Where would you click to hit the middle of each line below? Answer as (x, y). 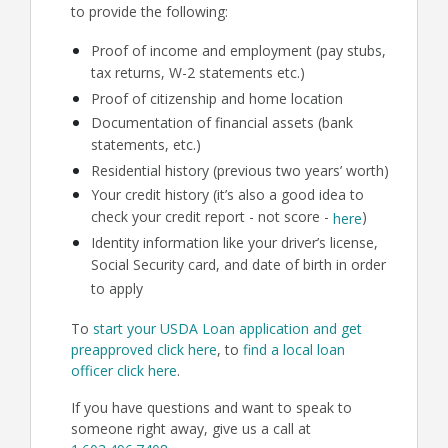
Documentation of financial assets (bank (222, 122)
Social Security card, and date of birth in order (238, 266)
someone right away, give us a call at (191, 428)
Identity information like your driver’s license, (234, 242)
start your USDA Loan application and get (227, 328)
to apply (117, 290)
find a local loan (294, 349)
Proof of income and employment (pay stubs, (238, 50)
